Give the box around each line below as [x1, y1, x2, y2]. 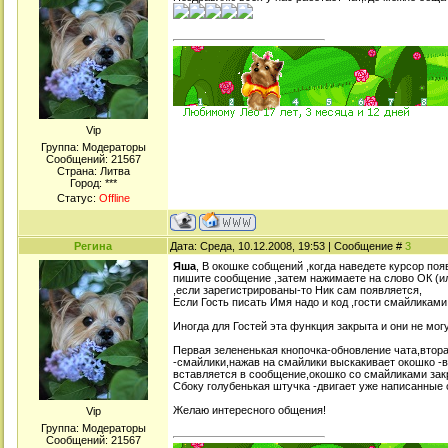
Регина [74, 240, 112, 252]
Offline [98, 192, 130, 204]
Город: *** [69, 177, 117, 189]
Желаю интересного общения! [173, 404, 326, 416]
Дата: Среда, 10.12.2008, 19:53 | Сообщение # [170, 240, 405, 252]
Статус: [56, 192, 99, 204]
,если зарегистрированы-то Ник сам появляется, [173, 284, 422, 296]
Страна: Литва [56, 165, 130, 177]
